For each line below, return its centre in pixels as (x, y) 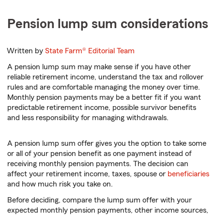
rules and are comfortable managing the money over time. (104, 87)
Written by (26, 51)
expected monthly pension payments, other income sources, (108, 210)
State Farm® (67, 51)
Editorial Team (112, 51)
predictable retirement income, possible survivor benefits (102, 108)
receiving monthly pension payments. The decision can (98, 164)
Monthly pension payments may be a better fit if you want (104, 98)
